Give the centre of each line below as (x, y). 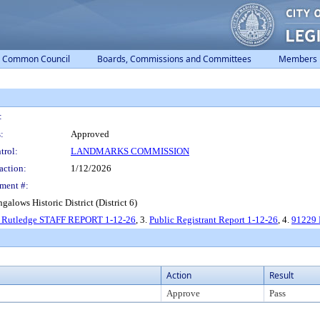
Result (281, 275)
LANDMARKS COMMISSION (130, 151)
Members (298, 59)
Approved (90, 134)
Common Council (36, 59)
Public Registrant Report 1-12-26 (214, 220)
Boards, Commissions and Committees (174, 59)
